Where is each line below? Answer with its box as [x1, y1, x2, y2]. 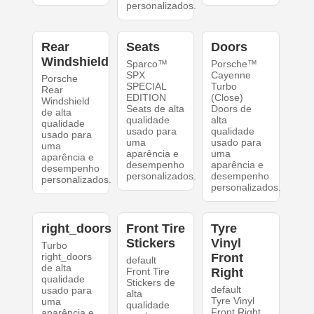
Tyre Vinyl [211, 295, 255, 306]
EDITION [125, 92, 166, 103]
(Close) [211, 92, 244, 103]
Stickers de [125, 277, 175, 288]
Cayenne [211, 69, 252, 81]
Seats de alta [125, 103, 184, 114]
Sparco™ [125, 58, 168, 69]
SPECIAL [125, 81, 166, 92]
